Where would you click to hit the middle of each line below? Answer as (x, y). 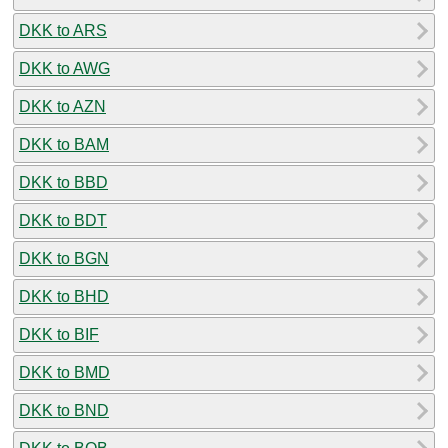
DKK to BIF (59, 334)
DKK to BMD (64, 372)
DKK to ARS (63, 30)
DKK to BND (64, 410)
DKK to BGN (64, 258)
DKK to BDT (63, 220)
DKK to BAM (64, 144)
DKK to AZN (62, 106)
